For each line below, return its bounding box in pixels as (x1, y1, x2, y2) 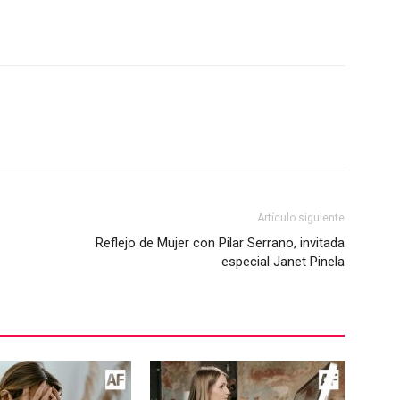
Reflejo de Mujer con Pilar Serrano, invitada (96, 235, 345, 251)
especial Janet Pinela (221, 254, 345, 270)
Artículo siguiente (257, 212, 345, 224)
